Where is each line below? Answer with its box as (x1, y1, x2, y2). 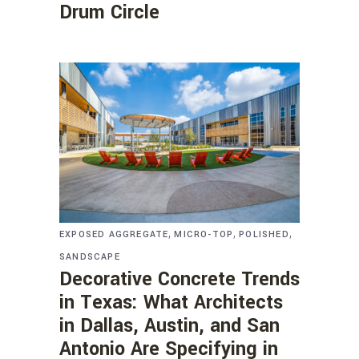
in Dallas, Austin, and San (59, 312, 280, 339)
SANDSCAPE (59, 250, 120, 263)
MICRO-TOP (174, 228, 234, 240)
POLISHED (239, 228, 289, 240)
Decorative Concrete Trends (59, 265, 300, 292)
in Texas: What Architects (59, 288, 283, 316)
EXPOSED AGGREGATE (59, 228, 169, 240)
